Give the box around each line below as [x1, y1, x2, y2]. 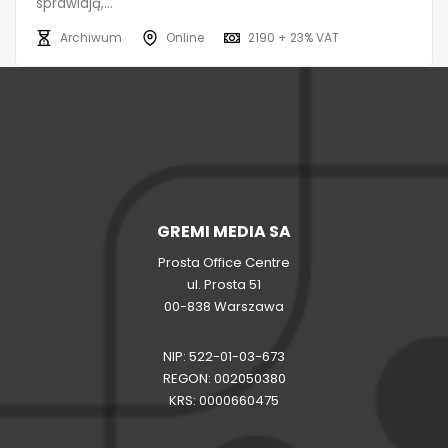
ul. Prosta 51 [187, 274, 261, 294]
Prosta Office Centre [158, 252, 290, 272]
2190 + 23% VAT [248, 28, 339, 46]
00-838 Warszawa [164, 296, 284, 316]
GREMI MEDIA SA [157, 219, 291, 243]
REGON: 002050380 [162, 368, 286, 388]
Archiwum [60, 28, 122, 46]
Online [166, 28, 204, 46]
